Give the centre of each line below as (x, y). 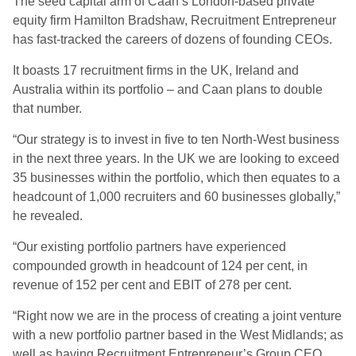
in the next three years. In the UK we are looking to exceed (176, 159)
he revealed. (48, 216)
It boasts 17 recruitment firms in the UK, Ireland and (156, 70)
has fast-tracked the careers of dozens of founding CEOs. (172, 39)
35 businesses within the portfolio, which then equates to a (176, 178)
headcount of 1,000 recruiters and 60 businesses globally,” (176, 197)
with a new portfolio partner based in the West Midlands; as (178, 335)
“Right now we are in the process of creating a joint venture (177, 316)
